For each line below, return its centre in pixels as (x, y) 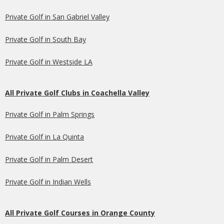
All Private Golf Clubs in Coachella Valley (77, 92)
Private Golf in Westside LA (49, 61)
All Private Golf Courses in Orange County (80, 212)
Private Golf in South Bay (45, 39)
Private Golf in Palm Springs (50, 114)
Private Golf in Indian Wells (48, 181)
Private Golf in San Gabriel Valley (57, 16)
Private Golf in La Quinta (44, 136)
